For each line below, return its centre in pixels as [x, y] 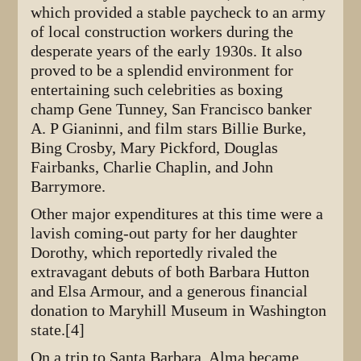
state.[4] [58, 330]
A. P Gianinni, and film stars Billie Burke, [169, 129]
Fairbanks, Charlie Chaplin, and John [152, 168]
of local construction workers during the [162, 32]
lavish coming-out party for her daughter [164, 234]
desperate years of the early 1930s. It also [167, 52]
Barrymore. [68, 187]
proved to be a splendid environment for [162, 71]
